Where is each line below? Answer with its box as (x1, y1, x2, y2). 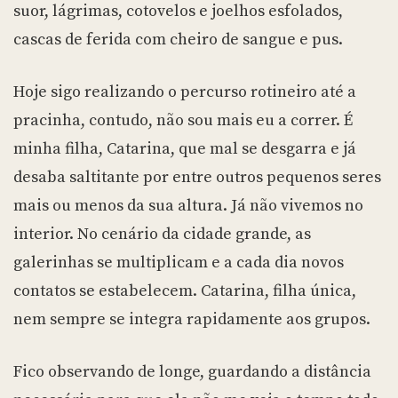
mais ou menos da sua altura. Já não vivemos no (13, 195, 363, 217)
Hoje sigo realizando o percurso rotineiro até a (13, 82, 356, 103)
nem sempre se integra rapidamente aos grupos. (13, 309, 370, 330)
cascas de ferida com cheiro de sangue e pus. (13, 29, 343, 51)
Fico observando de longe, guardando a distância (13, 362, 371, 383)
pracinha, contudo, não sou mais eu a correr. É (13, 110, 353, 131)
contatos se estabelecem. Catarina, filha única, (13, 281, 356, 302)
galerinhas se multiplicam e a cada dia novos (13, 252, 344, 274)
